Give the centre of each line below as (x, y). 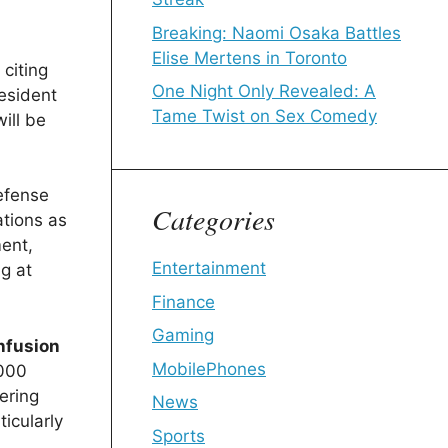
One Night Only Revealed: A (264, 91)
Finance (183, 301)
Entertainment (209, 268)
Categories (213, 219)
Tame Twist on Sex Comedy (264, 116)
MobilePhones (209, 368)
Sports (178, 435)
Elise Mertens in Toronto (249, 57)
